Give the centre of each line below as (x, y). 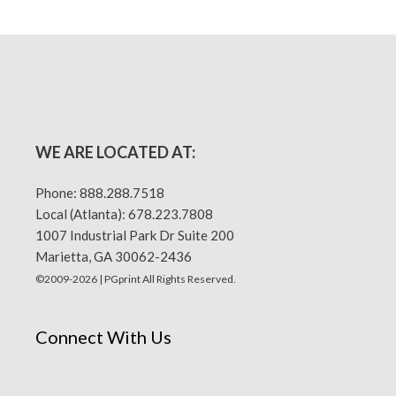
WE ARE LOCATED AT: (115, 152)
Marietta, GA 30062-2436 (114, 257)
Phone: (57, 193)
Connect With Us (103, 337)
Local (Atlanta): (82, 214)
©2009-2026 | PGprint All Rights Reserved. (136, 279)
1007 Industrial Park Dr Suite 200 (135, 236)
